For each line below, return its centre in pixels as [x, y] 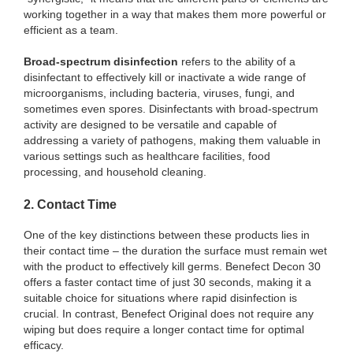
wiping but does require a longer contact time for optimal [164, 329]
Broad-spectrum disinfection [101, 61]
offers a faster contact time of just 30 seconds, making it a [167, 282]
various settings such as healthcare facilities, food [147, 156]
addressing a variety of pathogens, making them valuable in [172, 140]
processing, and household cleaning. [115, 171]
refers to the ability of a [237, 61]
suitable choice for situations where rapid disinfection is [160, 297]
